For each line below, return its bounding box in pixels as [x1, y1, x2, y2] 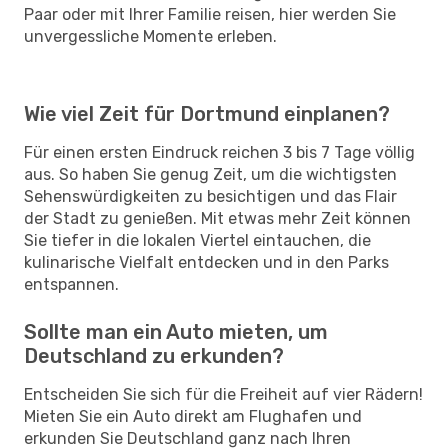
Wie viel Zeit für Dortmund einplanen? [24, 101, 390, 126]
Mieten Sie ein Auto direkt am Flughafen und [24, 406, 362, 426]
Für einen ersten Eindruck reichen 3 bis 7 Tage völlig [24, 142, 415, 162]
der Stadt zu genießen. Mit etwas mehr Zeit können [24, 208, 411, 228]
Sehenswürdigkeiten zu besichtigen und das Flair [24, 186, 397, 206]
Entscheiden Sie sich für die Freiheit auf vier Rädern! [24, 384, 423, 404]
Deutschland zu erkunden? [24, 343, 284, 368]
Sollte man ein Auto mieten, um [24, 319, 328, 344]
